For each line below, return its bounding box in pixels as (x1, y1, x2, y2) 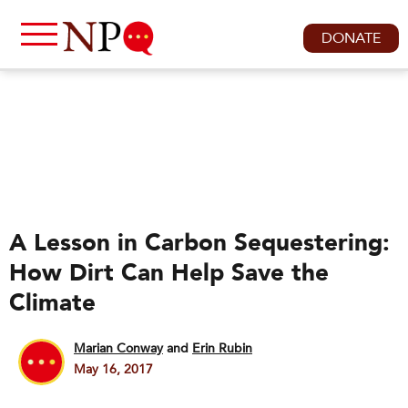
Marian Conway (74, 340, 163, 357)
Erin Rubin (192, 340, 252, 357)
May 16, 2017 (74, 361, 153, 378)
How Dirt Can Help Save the (9, 257, 329, 290)
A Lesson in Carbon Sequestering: (9, 227, 390, 260)
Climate (9, 287, 96, 320)
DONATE (321, 28, 381, 48)
